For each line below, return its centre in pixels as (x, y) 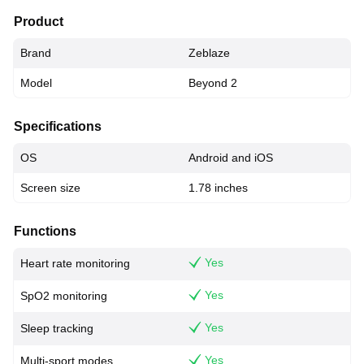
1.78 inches (218, 188)
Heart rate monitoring (75, 263)
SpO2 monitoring (64, 296)
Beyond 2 (213, 83)
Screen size (50, 188)
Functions (45, 231)
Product (39, 22)
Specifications (58, 126)
